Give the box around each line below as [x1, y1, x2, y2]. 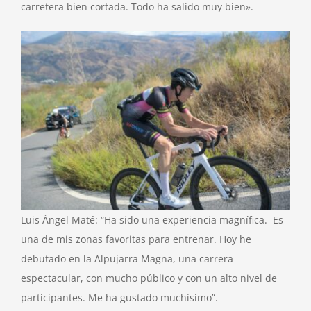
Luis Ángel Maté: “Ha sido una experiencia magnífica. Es [21, 213, 283, 227]
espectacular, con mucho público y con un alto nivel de [21, 271, 277, 285]
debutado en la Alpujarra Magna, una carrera [21, 252, 233, 266]
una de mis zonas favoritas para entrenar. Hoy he [21, 233, 251, 246]
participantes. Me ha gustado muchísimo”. [21, 291, 218, 305]
